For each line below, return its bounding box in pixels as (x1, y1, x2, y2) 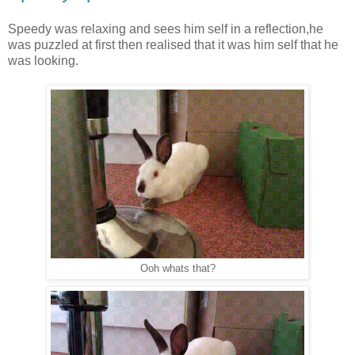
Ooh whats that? (139, 263, 216, 275)
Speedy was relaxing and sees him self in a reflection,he (8, 22, 323, 36)
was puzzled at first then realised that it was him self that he (8, 38, 338, 52)
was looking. (8, 54, 78, 68)
